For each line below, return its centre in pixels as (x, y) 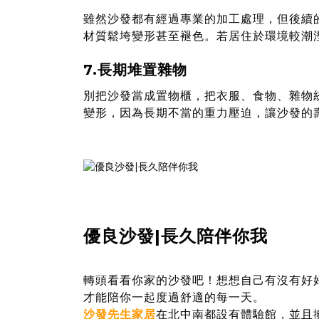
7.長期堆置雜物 (135, 70)
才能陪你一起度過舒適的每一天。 (174, 297)
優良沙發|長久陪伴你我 (176, 236)
